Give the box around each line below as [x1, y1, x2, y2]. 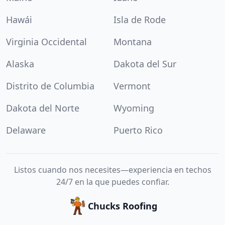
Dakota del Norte [6, 102, 79, 114]
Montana [114, 36, 152, 48]
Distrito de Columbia [6, 80, 94, 92]
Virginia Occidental [6, 36, 87, 48]
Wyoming [114, 102, 154, 114]
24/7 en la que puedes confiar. [56, 176, 169, 187]
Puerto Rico [114, 124, 163, 136]
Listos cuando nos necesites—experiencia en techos [14, 164, 211, 175]
